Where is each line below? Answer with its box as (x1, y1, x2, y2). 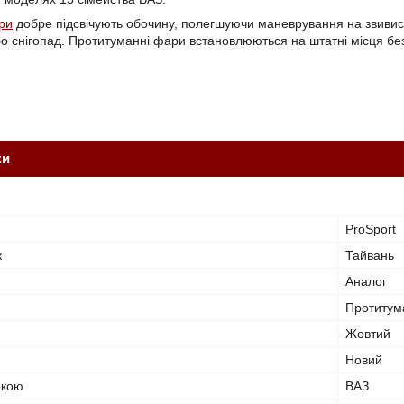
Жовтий (345, 326, 390, 341)
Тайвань (345, 248, 394, 262)
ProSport (345, 222, 396, 236)
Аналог (345, 274, 387, 289)
